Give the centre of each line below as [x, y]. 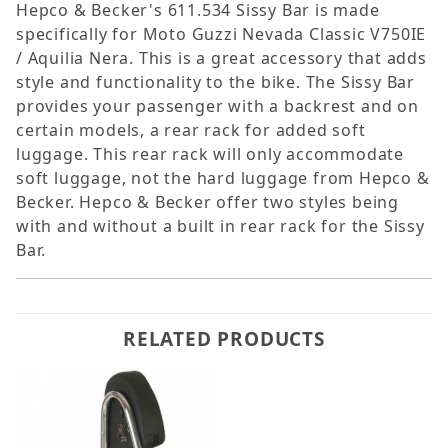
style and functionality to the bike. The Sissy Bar [215, 82]
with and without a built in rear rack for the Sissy [220, 226]
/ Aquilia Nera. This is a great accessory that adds [221, 58]
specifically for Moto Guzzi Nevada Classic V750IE [221, 34]
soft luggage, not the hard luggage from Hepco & [223, 178]
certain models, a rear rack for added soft [191, 130]
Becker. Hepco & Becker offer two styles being [207, 202]
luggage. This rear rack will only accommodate [210, 154]
